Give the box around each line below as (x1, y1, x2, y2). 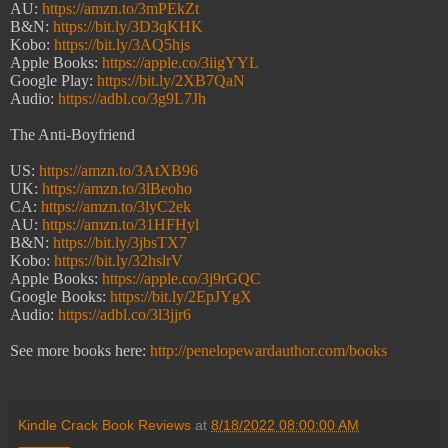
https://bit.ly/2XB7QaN (97, 72, 245, 90)
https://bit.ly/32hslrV (54, 252, 183, 270)
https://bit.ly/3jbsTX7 (53, 234, 187, 252)
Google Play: (10, 72, 97, 90)
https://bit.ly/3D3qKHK (53, 18, 203, 36)
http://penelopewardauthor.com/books (150, 342, 387, 360)
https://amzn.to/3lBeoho (42, 180, 192, 198)
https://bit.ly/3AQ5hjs (54, 36, 190, 54)
